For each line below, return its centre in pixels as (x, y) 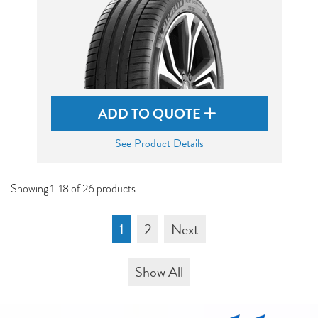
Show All (159, 272)
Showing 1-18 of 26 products (73, 189)
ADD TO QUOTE (151, 114)
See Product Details (159, 143)
